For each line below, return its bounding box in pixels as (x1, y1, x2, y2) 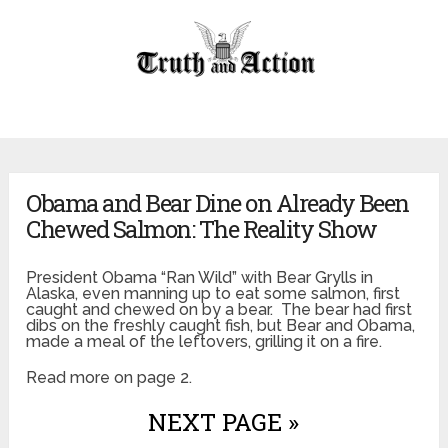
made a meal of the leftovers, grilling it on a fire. (26, 332, 383, 352)
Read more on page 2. (26, 368, 193, 388)
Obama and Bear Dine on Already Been (26, 187, 409, 220)
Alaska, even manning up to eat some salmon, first (26, 284, 401, 304)
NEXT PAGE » (148, 406, 300, 439)
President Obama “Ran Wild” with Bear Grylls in (26, 268, 374, 288)
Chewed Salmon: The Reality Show (26, 213, 377, 246)
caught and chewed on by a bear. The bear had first (26, 300, 413, 320)
